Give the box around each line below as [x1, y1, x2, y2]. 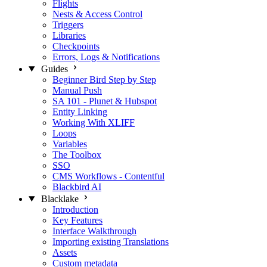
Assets [52, 247, 77, 257]
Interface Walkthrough [52, 226, 136, 236]
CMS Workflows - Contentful [52, 171, 164, 181]
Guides [41, 64, 68, 74]
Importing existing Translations [52, 237, 169, 247]
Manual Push [52, 85, 102, 95]
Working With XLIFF [52, 117, 135, 128]
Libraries [52, 30, 86, 41]
